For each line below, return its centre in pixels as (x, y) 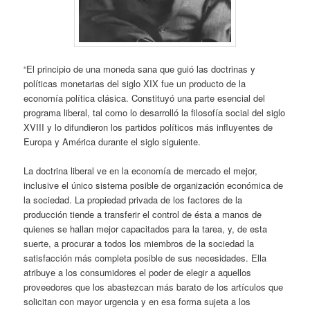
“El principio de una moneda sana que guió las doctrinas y (140, 69)
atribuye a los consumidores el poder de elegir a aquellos (138, 272)
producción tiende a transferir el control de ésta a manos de (143, 214)
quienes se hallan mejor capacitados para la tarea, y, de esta (146, 228)
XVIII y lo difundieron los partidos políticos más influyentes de (148, 127)
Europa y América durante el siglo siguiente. (112, 141)
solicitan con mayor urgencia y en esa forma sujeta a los (137, 301)
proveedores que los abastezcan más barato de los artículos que (154, 286)
